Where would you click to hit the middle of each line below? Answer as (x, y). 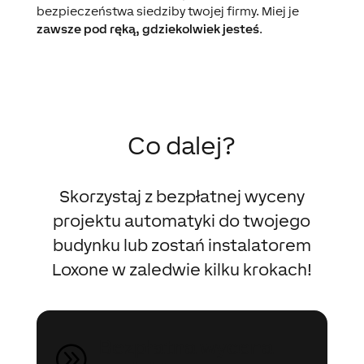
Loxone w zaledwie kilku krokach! (182, 269)
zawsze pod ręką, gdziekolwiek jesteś (147, 28)
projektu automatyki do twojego (182, 220)
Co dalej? (182, 145)
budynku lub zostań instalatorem (182, 244)
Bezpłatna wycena (186, 347)
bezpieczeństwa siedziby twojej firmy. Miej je (167, 11)
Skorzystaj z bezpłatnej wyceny (182, 195)
